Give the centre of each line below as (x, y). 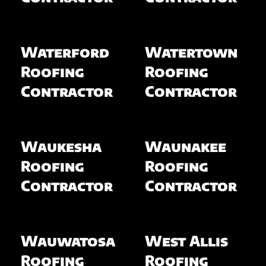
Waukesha (61, 146)
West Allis (186, 240)
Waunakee (186, 146)
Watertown (191, 51)
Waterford (65, 51)
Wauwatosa (68, 240)
